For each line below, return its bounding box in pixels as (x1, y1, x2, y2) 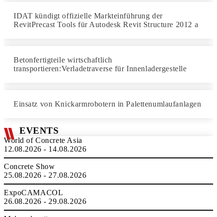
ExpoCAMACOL (4, 188, 63, 197)
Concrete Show (4, 162, 55, 170)
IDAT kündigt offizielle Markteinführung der (14, 12, 163, 20)
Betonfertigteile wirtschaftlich (14, 56, 112, 64)
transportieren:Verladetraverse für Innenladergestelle (14, 64, 187, 73)
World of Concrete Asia (4, 136, 82, 144)
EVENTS (19, 125, 59, 136)
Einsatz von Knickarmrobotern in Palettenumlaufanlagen (14, 100, 201, 108)
